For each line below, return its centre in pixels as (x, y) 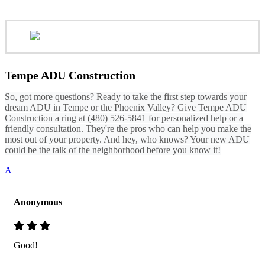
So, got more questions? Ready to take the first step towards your (126, 97)
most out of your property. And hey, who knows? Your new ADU (127, 140)
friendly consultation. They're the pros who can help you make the (128, 129)
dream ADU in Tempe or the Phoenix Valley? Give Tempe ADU (126, 108)
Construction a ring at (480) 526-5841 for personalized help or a (124, 118)
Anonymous (38, 202)
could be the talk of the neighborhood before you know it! (113, 150)
